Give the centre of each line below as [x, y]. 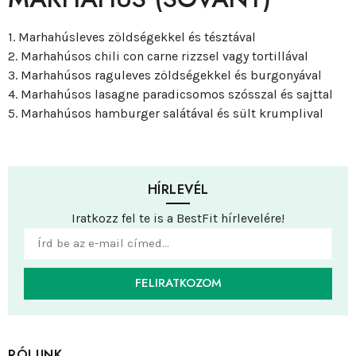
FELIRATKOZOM [178, 283]
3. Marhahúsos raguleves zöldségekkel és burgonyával [165, 75]
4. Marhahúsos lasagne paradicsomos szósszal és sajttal [170, 94]
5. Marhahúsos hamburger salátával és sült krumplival [166, 113]
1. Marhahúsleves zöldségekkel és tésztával [132, 37]
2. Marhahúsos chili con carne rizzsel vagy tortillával [158, 56]
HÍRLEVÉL [178, 190]
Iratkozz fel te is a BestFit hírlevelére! [178, 218]
